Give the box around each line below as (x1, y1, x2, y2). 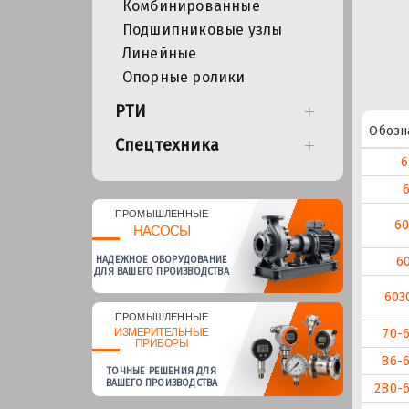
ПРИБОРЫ (134, 336, 189, 350)
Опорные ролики (121, 68, 246, 86)
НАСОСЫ (133, 222, 190, 238)
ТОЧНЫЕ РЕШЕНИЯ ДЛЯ (107, 364, 216, 377)
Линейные (121, 44, 197, 62)
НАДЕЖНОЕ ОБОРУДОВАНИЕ (95, 253, 228, 266)
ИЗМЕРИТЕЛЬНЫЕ (114, 325, 209, 339)
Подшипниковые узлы (121, 20, 283, 38)
